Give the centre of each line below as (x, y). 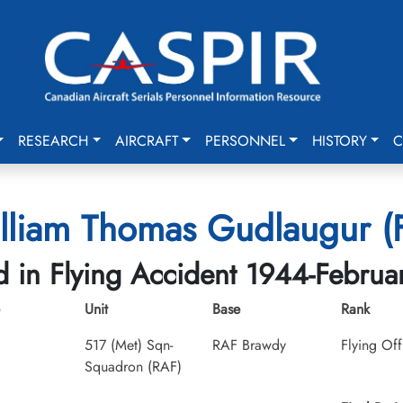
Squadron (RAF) (133, 367)
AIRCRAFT (147, 141)
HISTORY (339, 141)
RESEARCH (54, 141)
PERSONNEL (245, 141)
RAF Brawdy (249, 345)
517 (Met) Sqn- (128, 345)
